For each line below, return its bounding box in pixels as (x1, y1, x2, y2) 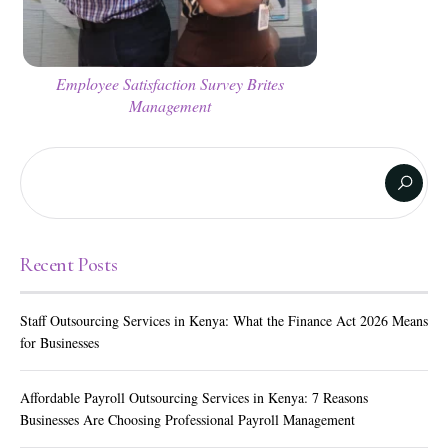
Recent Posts (20, 253, 118, 278)
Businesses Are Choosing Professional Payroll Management (20, 410, 355, 430)
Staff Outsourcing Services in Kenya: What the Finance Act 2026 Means (20, 311, 428, 331)
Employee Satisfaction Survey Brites (56, 73, 284, 95)
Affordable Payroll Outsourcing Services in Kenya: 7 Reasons (20, 388, 368, 408)
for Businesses (20, 333, 99, 353)
